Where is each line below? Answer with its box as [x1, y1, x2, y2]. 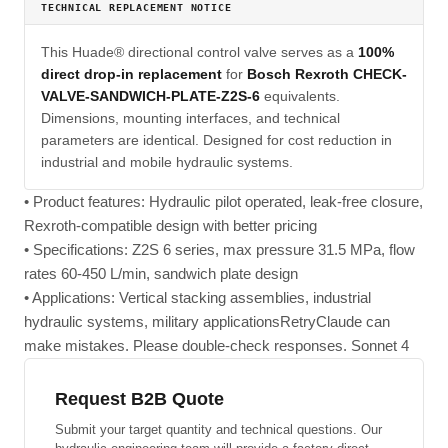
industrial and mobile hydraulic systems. [41, 154, 293, 170]
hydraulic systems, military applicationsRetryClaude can [24, 313, 390, 330]
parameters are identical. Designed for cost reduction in [41, 132, 392, 148]
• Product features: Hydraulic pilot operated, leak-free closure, [24, 193, 423, 210]
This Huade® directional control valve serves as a [41, 44, 358, 60]
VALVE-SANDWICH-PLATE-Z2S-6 [41, 88, 260, 104]
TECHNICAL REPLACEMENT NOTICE [41, 2, 232, 13]
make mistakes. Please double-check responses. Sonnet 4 [24, 337, 409, 354]
